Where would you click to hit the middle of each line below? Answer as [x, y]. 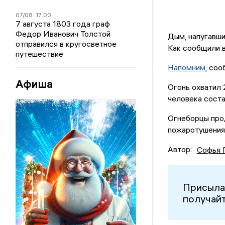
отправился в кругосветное [66, 44]
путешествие [40, 54]
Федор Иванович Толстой [63, 34]
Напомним [186, 68]
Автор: [180, 149]
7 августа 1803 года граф [63, 24]
